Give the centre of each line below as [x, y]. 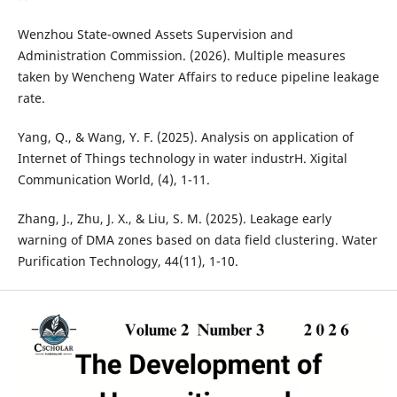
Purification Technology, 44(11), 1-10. [128, 261]
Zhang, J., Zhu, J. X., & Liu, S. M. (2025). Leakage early [174, 219]
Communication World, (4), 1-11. [113, 180]
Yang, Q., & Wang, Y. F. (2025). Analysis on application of [185, 137]
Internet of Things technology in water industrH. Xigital [182, 159]
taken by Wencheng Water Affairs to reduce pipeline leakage [198, 77]
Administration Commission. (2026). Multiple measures [181, 56]
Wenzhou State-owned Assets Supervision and [155, 35]
